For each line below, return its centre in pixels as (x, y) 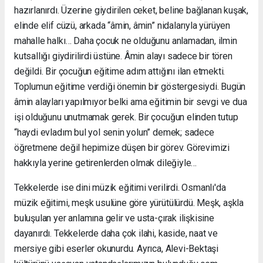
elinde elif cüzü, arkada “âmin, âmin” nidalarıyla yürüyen (122, 25)
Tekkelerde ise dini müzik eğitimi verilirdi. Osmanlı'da (120, 187)
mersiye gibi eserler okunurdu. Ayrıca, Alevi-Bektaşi (117, 248)
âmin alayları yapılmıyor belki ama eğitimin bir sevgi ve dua (131, 102)
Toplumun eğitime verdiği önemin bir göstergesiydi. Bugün (130, 86)
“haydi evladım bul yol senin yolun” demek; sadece (114, 132)
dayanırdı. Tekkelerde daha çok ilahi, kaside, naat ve (116, 233)
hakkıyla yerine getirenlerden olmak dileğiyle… (106, 163)
